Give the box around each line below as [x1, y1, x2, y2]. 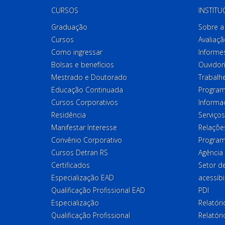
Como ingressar [51, 47, 102, 57]
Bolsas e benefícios [51, 60, 114, 69]
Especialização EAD [51, 173, 114, 182]
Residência [51, 110, 86, 120]
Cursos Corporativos [51, 97, 118, 107]
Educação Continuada [51, 85, 123, 94]
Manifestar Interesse [51, 123, 117, 132]
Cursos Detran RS [51, 148, 108, 157]
